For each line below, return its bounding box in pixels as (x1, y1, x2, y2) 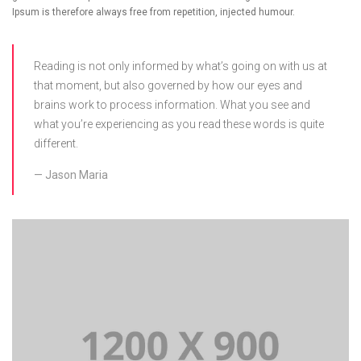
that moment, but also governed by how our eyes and (34, 79, 302, 93)
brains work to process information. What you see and (34, 98, 310, 112)
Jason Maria (45, 168, 108, 182)
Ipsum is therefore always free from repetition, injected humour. (12, 6, 295, 19)
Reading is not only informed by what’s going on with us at (34, 60, 327, 73)
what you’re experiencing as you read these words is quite (34, 118, 324, 131)
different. (34, 137, 78, 151)
